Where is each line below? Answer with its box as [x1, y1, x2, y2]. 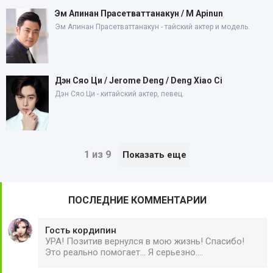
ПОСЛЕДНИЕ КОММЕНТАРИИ [68, 194, 207, 207]
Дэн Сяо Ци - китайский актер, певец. [55, 90, 184, 99]
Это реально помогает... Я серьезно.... [45, 247, 203, 258]
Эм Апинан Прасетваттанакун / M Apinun [55, 9, 223, 19]
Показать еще [122, 149, 186, 161]
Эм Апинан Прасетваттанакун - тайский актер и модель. [55, 23, 250, 32]
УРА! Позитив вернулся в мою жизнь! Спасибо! [45, 236, 244, 247]
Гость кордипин [45, 225, 116, 236]
